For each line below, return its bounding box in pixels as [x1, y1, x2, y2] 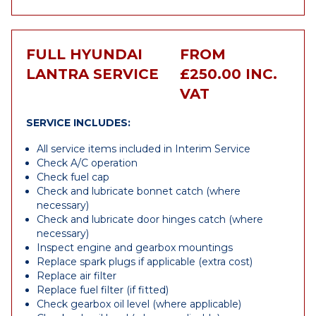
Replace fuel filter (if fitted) [37, 284, 169, 296]
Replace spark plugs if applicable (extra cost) [37, 255, 253, 268]
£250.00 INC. [179, 66, 277, 83]
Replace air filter [37, 269, 116, 282]
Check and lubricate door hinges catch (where [37, 213, 263, 226]
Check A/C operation [37, 157, 138, 169]
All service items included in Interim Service [37, 142, 250, 155]
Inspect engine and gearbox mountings [37, 241, 233, 254]
